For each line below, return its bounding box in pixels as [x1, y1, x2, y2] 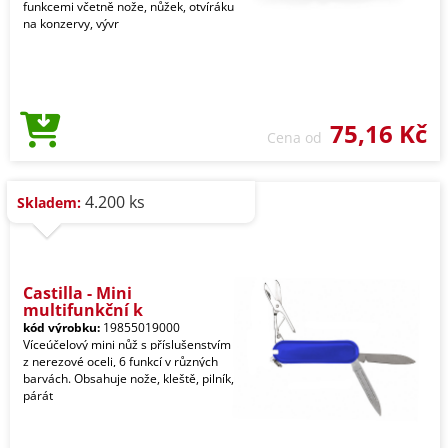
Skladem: [17, 193, 81, 212]
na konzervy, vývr [23, 15, 119, 32]
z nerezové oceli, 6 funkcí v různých [23, 353, 218, 370]
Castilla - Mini [23, 282, 132, 304]
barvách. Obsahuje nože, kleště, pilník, [23, 370, 234, 387]
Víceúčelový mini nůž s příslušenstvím [23, 336, 231, 353]
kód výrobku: [23, 319, 100, 336]
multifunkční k [23, 299, 143, 321]
